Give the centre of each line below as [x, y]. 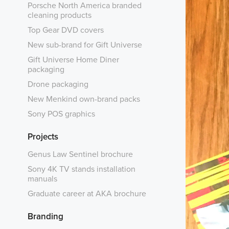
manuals [42, 178]
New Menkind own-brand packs [84, 98]
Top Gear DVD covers [65, 29]
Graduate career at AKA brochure [87, 193]
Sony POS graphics [61, 113]
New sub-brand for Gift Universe [85, 44]
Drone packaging [58, 84]
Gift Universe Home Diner [73, 59]
